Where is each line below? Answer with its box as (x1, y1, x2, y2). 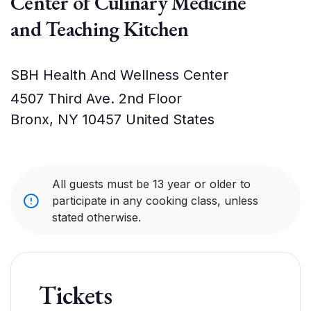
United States (126, 111, 215, 128)
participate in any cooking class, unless (52, 194, 258, 208)
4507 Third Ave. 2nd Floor (10, 90, 182, 107)
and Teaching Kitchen (10, 15, 189, 42)
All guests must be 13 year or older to (52, 177, 251, 191)
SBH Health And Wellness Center (10, 67, 228, 83)
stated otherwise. (52, 210, 141, 224)
